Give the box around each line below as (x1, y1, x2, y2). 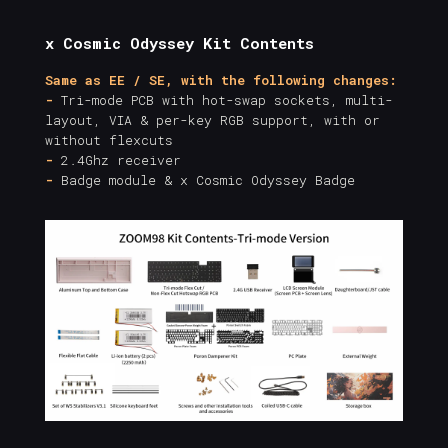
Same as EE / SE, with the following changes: (45, 70, 397, 89)
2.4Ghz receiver (53, 150, 181, 169)
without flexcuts (45, 130, 173, 149)
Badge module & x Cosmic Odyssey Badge (53, 170, 355, 189)
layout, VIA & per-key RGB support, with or (45, 110, 380, 129)
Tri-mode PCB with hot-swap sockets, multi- (53, 90, 393, 109)
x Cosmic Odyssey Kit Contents (45, 32, 314, 53)
